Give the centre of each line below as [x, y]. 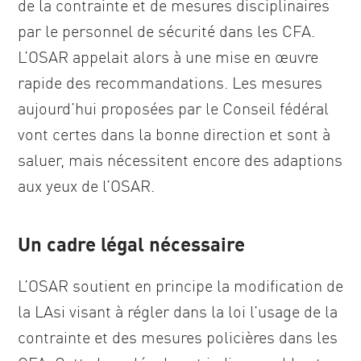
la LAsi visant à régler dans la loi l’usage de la [178, 311]
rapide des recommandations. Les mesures [170, 83]
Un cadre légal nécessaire [131, 244]
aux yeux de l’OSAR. [86, 186]
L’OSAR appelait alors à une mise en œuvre [168, 57]
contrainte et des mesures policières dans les [178, 337]
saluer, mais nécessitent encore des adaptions [180, 160]
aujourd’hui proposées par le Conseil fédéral [173, 108]
